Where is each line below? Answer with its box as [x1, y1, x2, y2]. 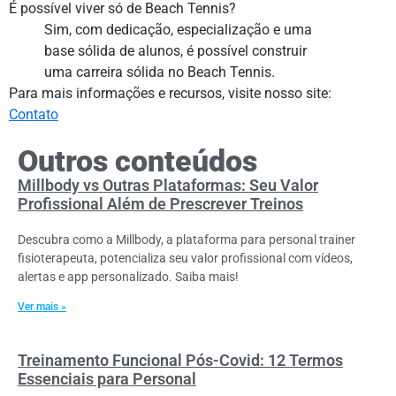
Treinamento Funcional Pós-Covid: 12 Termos [18, 351, 343, 370]
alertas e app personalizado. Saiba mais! [18, 270, 239, 285]
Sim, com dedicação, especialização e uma [44, 20, 312, 38]
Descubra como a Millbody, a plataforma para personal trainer [18, 232, 355, 247]
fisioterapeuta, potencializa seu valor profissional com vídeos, [18, 251, 353, 266]
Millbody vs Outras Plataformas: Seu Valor [18, 176, 318, 195]
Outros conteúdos [18, 144, 257, 179]
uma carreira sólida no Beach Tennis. [44, 63, 275, 80]
